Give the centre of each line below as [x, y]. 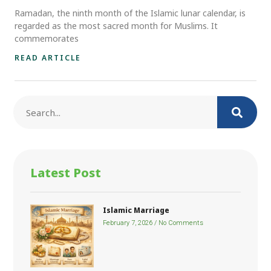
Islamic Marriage [136, 210]
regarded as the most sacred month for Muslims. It [116, 26]
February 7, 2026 [128, 223]
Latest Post [66, 173]
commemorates [47, 38]
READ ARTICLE [48, 58]
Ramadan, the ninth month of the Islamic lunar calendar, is [130, 13]
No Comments [180, 223]
